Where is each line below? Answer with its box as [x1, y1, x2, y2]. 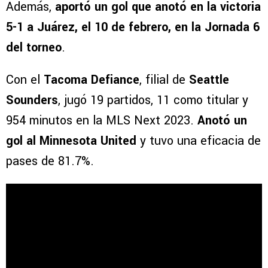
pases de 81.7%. [6, 152, 94, 170]
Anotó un [197, 111, 247, 129]
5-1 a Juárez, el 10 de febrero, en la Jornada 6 [6, 18, 260, 36]
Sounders [6, 91, 58, 109]
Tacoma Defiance [44, 71, 139, 89]
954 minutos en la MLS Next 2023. [6, 111, 197, 129]
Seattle [189, 71, 229, 89]
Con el [6, 71, 44, 89]
